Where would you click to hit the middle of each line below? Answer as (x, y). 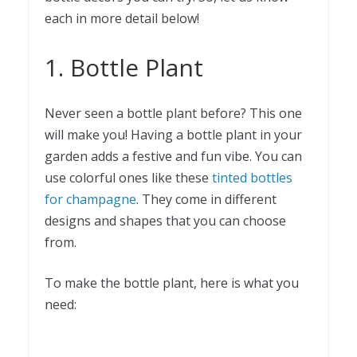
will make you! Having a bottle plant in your (173, 134)
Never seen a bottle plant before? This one (173, 113)
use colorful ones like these (128, 177)
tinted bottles (252, 177)
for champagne (90, 199)
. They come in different (206, 199)
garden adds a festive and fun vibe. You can (173, 156)
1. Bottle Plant (124, 67)
